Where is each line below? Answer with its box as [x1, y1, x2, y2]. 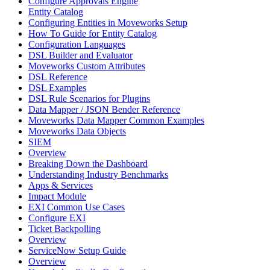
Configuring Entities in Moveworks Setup [28, 17, 187, 28]
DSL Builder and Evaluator [28, 50, 133, 61]
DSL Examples [28, 83, 86, 93]
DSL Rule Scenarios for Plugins [28, 93, 150, 104]
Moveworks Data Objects [28, 126, 126, 137]
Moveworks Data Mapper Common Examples [28, 115, 204, 126]
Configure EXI [28, 213, 86, 224]
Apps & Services [28, 180, 93, 191]
